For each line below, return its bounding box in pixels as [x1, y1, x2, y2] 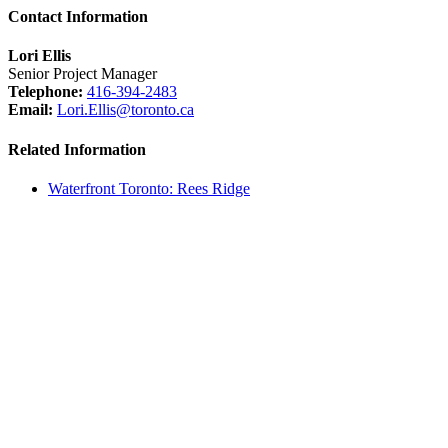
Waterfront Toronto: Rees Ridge [48, 179, 250, 197]
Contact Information [8, 8, 148, 25]
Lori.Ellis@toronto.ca [57, 101, 194, 119]
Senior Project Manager [8, 65, 157, 83]
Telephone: [8, 83, 83, 101]
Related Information [8, 140, 146, 158]
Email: [8, 101, 53, 119]
